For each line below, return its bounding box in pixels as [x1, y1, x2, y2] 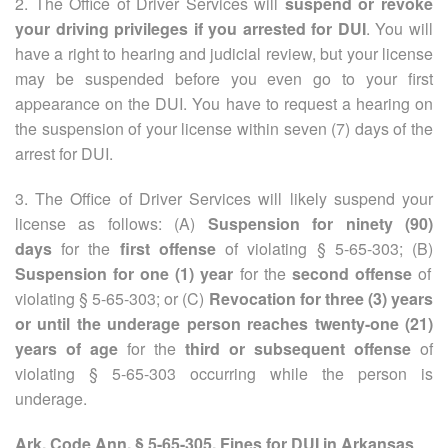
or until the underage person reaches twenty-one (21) [15, 311, 433, 335]
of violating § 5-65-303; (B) [215, 236, 434, 260]
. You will [365, 16, 434, 40]
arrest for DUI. [15, 141, 113, 165]
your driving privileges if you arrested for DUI [15, 16, 366, 40]
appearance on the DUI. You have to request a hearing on [15, 91, 433, 115]
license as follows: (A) [15, 211, 208, 235]
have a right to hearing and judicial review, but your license [15, 41, 433, 65]
